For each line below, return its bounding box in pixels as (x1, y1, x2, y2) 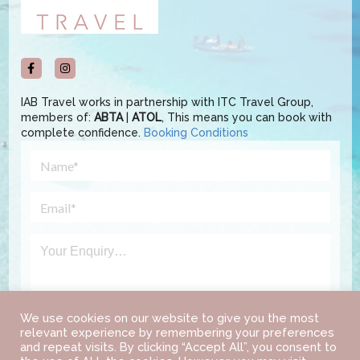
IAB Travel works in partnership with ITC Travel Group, (20, 96, 313, 109)
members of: (20, 111, 94, 125)
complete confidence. (20, 126, 144, 140)
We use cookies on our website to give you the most (20, 311, 319, 325)
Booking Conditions (143, 126, 248, 140)
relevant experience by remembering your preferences (20, 325, 334, 339)
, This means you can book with (161, 111, 332, 125)
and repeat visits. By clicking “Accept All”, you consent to (20, 340, 337, 354)
